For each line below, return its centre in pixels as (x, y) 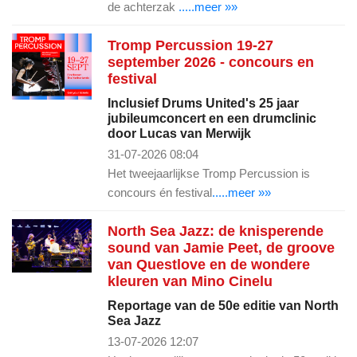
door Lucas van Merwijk (179, 133)
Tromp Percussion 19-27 (190, 45)
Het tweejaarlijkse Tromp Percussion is (209, 173)
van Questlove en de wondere (209, 264)
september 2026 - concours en (211, 62)
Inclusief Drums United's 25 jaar (203, 103)
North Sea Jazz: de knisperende (216, 231)
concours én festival (160, 192)
